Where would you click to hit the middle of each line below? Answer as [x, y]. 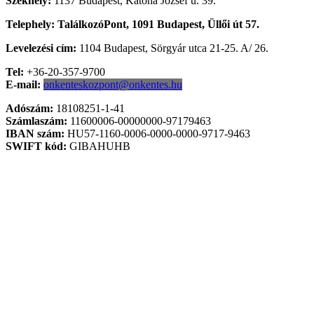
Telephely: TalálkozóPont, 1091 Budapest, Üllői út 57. [132, 25]
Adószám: [29, 109]
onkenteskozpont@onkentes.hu [113, 85]
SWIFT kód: [36, 146]
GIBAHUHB [98, 146]
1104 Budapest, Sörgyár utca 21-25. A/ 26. [172, 48]
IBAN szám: [35, 134]
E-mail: [23, 85]
